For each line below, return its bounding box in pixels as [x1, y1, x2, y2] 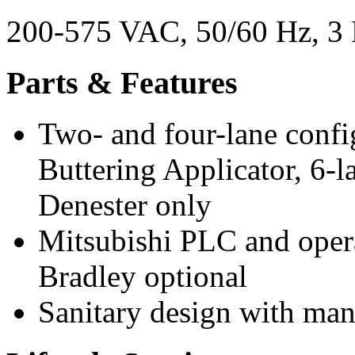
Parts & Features [6, 64, 238, 101]
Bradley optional [38, 259, 247, 294]
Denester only [38, 188, 212, 223]
